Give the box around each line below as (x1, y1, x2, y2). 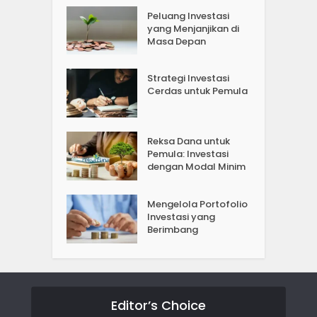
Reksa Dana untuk (147, 134, 231, 149)
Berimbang (147, 223, 199, 237)
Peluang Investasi (147, 8, 230, 23)
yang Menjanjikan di (147, 21, 240, 35)
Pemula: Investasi (147, 147, 229, 161)
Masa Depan (147, 34, 207, 48)
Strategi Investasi (147, 71, 230, 86)
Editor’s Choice (111, 296, 206, 315)
